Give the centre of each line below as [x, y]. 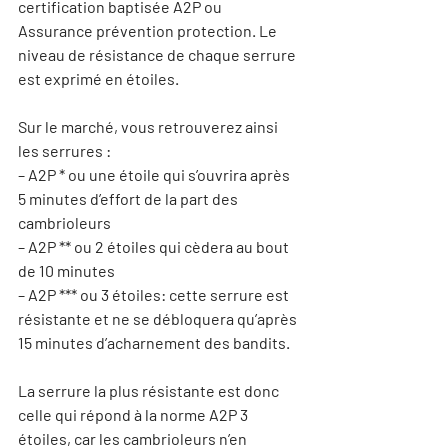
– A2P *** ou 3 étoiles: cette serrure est [155, 294]
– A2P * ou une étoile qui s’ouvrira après [155, 174]
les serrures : [64, 150]
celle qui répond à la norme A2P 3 [134, 414]
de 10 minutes [66, 270]
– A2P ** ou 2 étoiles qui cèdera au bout [155, 246]
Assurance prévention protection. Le [149, 30]
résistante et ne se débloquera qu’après [159, 318]
